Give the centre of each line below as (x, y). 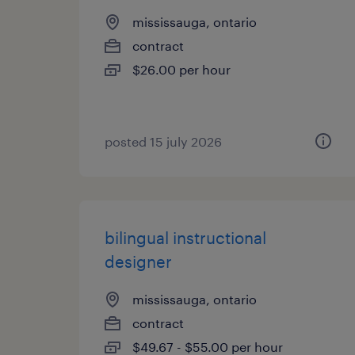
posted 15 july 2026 (163, 141)
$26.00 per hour (181, 69)
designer (138, 261)
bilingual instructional (185, 238)
